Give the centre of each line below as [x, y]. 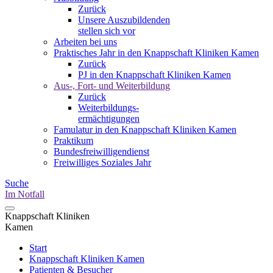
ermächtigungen [109, 119]
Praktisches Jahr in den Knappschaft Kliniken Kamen [156, 53]
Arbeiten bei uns [85, 42]
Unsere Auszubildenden [124, 20]
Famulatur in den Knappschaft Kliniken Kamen [145, 129]
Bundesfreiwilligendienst [101, 151]
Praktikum [73, 140]
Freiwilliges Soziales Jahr [102, 162]
